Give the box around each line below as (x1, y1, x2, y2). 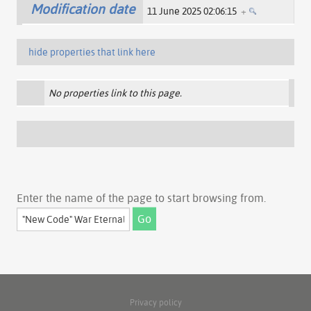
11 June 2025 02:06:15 (146, 4, 241, 17)
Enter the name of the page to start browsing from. (17, 190, 266, 205)
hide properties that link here (28, 45, 155, 58)
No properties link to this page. (48, 86, 182, 99)
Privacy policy (129, 296, 182, 308)
